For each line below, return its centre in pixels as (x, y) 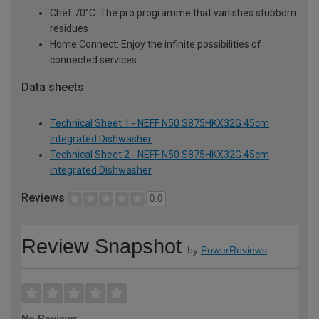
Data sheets (53, 87)
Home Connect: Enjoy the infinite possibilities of (156, 44)
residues (69, 28)
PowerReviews (234, 250)
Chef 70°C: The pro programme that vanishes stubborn (173, 12)
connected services (93, 59)
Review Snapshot (101, 247)
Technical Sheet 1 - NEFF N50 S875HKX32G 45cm (159, 123)
